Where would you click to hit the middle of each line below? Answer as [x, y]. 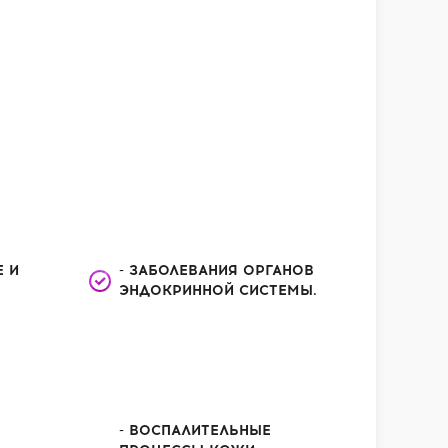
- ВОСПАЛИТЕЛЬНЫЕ [195, 430]
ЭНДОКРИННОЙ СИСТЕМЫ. [218, 290]
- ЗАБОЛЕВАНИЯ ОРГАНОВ [217, 270]
